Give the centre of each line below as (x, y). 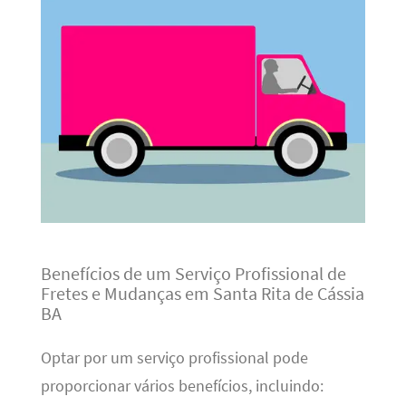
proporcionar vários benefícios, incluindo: (182, 386)
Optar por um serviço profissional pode (174, 358)
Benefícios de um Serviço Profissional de (193, 274)
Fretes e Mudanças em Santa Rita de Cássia (202, 294)
